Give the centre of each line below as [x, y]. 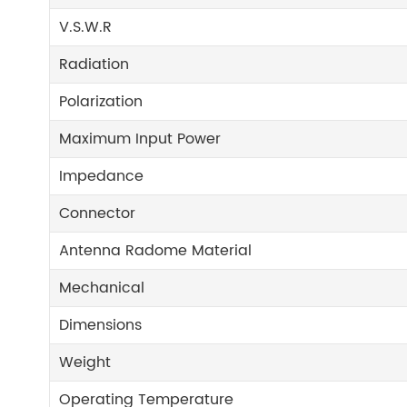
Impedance [102, 176]
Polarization [101, 102]
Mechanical [102, 288]
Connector [98, 213]
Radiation [94, 65]
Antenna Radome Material [156, 251]
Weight [85, 362]
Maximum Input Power [140, 139]
